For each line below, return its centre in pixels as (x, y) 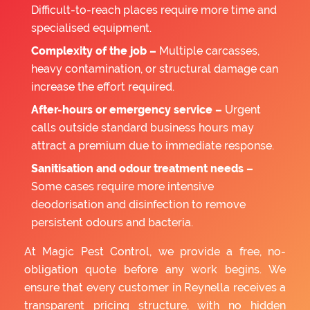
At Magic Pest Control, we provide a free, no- (155, 251)
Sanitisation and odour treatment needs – (142, 168)
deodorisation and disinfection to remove (138, 204)
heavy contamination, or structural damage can (155, 69)
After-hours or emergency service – (127, 109)
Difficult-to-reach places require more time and (154, 10)
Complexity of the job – (94, 51)
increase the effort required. (103, 86)
